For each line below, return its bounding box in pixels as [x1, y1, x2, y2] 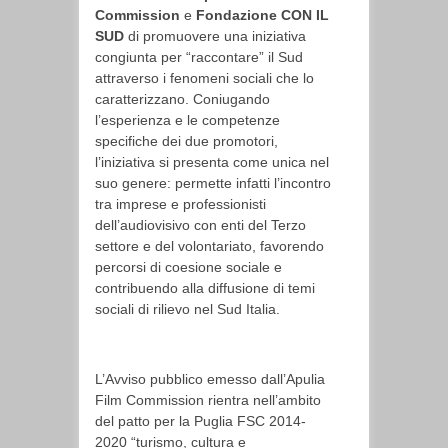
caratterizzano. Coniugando [95, 91, 270, 107]
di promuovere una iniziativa [124, 28, 306, 44]
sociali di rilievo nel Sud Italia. [95, 301, 280, 317]
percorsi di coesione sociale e [95, 259, 282, 275]
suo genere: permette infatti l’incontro [95, 175, 331, 191]
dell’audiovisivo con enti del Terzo [95, 217, 306, 233]
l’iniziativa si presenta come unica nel [95, 154, 329, 170]
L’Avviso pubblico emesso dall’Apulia [95, 371, 325, 387]
